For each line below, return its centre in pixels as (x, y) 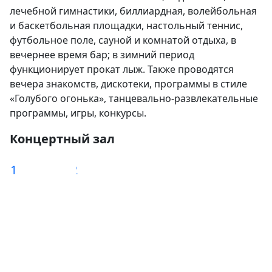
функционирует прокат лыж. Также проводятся (122, 69)
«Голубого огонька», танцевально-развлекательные (134, 98)
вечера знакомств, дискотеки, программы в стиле (128, 84)
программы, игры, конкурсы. (79, 113)
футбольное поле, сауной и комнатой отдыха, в (123, 40)
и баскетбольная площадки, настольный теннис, (126, 25)
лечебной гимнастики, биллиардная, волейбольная (133, 11)
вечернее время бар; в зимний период (102, 55)
